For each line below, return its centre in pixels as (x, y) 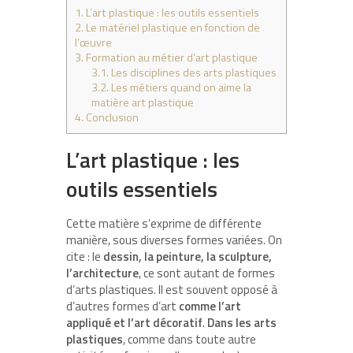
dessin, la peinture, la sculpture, (188, 256)
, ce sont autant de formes (207, 273)
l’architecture (102, 273)
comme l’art (210, 306)
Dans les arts (242, 322)
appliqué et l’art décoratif (134, 322)
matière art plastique (143, 102)
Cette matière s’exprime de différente (164, 223)
